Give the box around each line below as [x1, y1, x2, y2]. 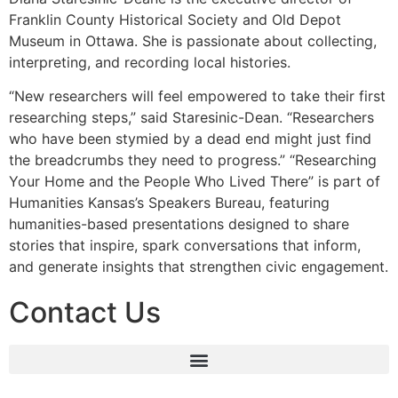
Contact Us [9, 295, 161, 330]
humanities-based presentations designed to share [9, 215, 349, 234]
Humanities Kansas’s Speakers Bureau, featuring [9, 194, 330, 212]
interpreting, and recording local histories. [9, 52, 291, 71]
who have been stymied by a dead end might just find [9, 130, 371, 148]
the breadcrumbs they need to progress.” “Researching [9, 151, 377, 170]
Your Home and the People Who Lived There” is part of [9, 172, 380, 191]
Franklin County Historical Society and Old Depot [9, 10, 341, 28]
